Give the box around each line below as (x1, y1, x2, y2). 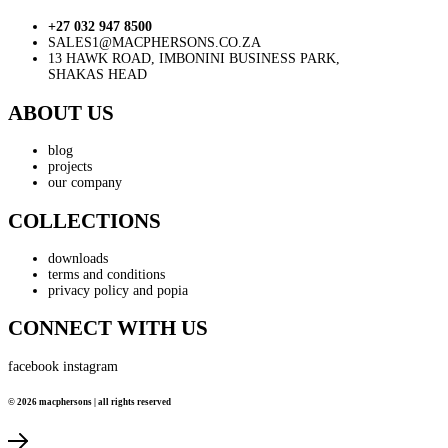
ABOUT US (8, 100, 114, 125)
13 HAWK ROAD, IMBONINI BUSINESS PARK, (48, 51, 340, 67)
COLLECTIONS (8, 208, 161, 233)
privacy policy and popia (48, 283, 188, 299)
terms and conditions (48, 267, 165, 283)
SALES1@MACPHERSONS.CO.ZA (48, 35, 261, 51)
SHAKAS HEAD (48, 67, 147, 83)
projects (48, 159, 92, 175)
